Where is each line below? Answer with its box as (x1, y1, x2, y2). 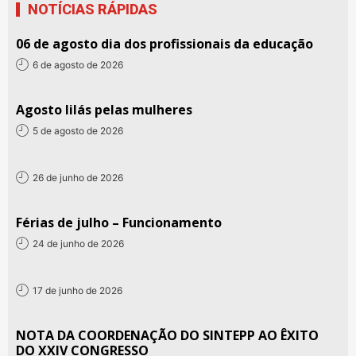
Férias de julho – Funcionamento (16, 214, 222, 232)
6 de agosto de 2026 (33, 58, 123, 71)
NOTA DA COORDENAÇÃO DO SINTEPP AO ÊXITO (16, 327, 319, 345)
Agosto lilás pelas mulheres (16, 101, 192, 119)
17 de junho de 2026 (33, 284, 122, 296)
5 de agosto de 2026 (33, 124, 123, 137)
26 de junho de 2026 (33, 171, 123, 184)
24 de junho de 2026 (33, 237, 124, 250)
